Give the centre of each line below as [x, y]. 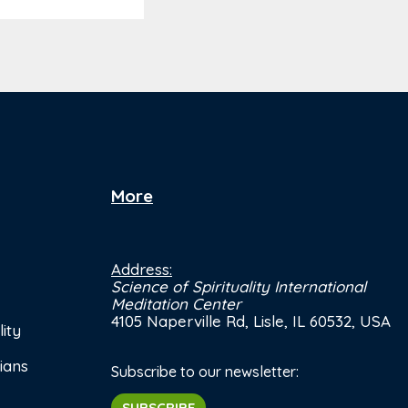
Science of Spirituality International [239, 287]
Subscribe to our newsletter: [205, 372]
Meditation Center [176, 304]
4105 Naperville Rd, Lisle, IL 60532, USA [251, 321]
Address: [142, 270]
